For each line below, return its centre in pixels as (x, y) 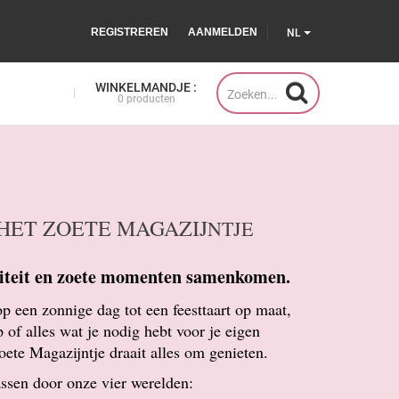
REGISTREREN (130, 32)
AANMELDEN (223, 32)
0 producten (146, 99)
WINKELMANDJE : (146, 87)
